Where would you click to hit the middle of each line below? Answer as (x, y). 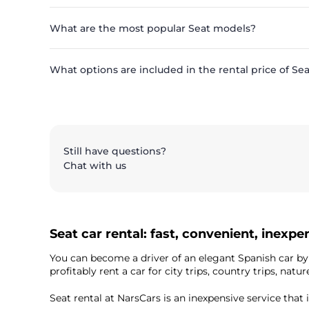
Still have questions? (115, 151)
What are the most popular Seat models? (153, 29)
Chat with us (95, 166)
